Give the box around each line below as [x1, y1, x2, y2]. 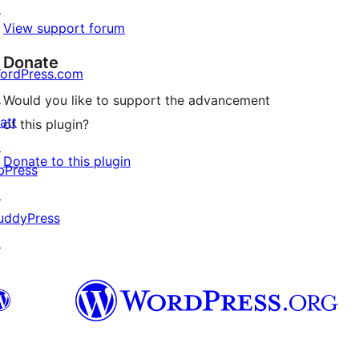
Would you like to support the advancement [3, 92, 270, 109]
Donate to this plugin [3, 153, 131, 170]
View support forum [3, 20, 125, 37]
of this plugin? [3, 116, 89, 133]
